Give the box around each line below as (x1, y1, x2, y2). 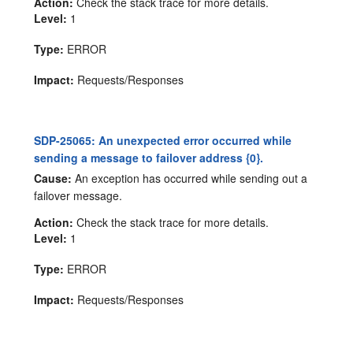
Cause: (34, 170, 72, 187)
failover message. (34, 188, 123, 204)
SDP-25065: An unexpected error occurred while (34, 132, 292, 148)
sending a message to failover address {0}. (34, 149, 264, 165)
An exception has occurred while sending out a (72, 170, 308, 187)
